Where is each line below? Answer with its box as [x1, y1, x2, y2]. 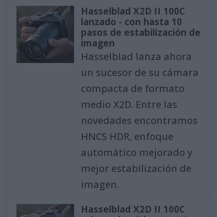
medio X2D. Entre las [80, 97, 177, 111]
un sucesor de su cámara [80, 65, 199, 79]
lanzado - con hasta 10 [80, 15, 182, 28]
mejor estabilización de [80, 161, 191, 175]
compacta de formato [80, 81, 185, 95]
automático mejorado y [80, 145, 192, 159]
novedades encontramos [80, 113, 198, 127]
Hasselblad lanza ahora [80, 49, 192, 63]
